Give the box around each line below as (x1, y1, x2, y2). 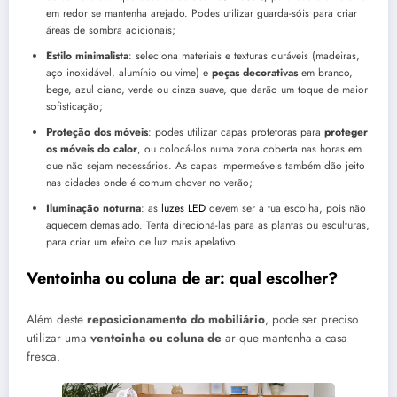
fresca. (27, 348, 64, 366)
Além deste (27, 311, 87, 329)
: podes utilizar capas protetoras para (148, 123, 324, 140)
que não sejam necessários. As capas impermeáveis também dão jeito (46, 157, 365, 174)
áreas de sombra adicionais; (46, 21, 175, 38)
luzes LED (158, 199, 206, 216)
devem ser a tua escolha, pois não (206, 199, 366, 216)
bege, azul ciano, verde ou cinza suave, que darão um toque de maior (46, 81, 368, 97)
